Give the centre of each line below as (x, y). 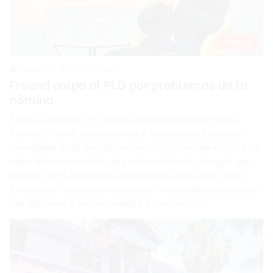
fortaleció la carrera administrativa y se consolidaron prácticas (134, 189)
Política (237, 42)
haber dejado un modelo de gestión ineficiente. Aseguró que (130, 161)
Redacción (37, 68)
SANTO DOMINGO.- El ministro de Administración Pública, (125, 119)
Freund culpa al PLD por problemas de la (129, 83)
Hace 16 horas (93, 68)
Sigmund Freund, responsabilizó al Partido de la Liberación (127, 133)
